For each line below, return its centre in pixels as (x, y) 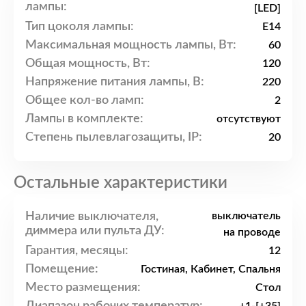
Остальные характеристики (121, 183)
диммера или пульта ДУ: (95, 231)
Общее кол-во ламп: (85, 100)
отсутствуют (249, 119)
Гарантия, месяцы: (77, 250)
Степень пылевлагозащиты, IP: (114, 137)
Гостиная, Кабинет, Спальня (211, 269)
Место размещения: (83, 287)
